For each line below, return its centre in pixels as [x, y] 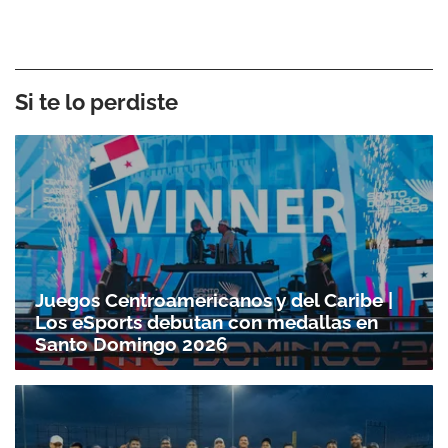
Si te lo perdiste [96, 101]
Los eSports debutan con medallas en [206, 322]
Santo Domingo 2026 [131, 344]
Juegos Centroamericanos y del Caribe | [214, 300]
